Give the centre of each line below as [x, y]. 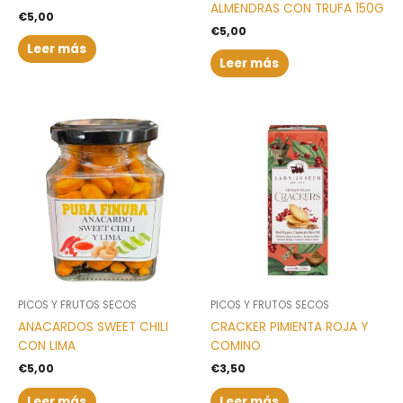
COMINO [236, 345]
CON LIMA [47, 345]
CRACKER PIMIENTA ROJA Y [289, 327]
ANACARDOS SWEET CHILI [93, 327]
